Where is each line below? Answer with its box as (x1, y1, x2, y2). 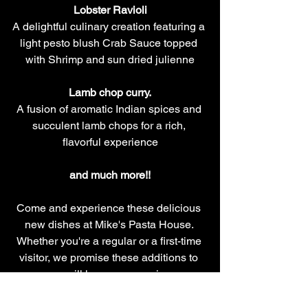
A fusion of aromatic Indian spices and (16, 102, 204, 115)
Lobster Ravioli (73, 3, 147, 16)
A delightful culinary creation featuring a (12, 19, 208, 33)
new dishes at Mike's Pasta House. (24, 217, 196, 231)
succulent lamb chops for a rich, (32, 118, 188, 132)
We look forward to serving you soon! (20, 283, 200, 297)
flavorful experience (62, 135, 158, 148)
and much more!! (69, 168, 151, 181)
